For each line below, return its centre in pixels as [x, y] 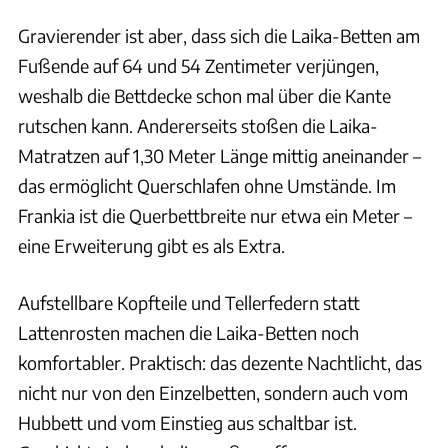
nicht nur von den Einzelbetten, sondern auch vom [213, 393]
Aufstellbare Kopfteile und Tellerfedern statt [189, 303]
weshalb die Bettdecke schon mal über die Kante [204, 96]
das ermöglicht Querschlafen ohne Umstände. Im [207, 186]
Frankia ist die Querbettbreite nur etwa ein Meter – [215, 216]
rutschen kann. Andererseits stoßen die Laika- [198, 126]
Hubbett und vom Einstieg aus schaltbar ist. [187, 423]
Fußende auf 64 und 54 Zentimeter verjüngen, [198, 66]
